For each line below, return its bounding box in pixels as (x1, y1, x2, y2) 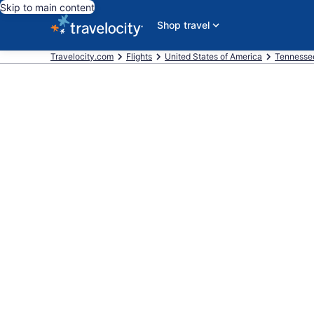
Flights (126, 51, 152, 62)
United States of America (165, 51, 262, 62)
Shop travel (157, 19, 210, 31)
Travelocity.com (50, 51, 114, 62)
